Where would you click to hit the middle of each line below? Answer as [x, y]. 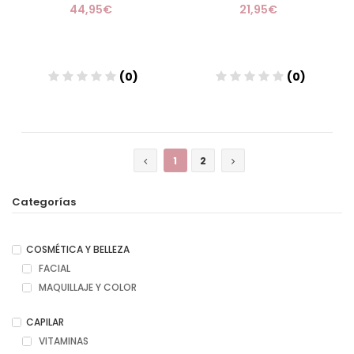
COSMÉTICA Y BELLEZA [78, 249]
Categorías [44, 202]
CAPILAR [45, 322]
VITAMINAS [62, 341]
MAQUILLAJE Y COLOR [87, 287]
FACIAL [53, 268]
